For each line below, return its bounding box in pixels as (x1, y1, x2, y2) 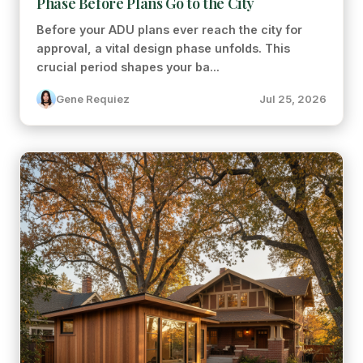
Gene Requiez (56, 92, 130, 105)
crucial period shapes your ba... (36, 60, 220, 74)
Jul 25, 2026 (259, 92, 327, 105)
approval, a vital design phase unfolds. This (36, 41, 290, 55)
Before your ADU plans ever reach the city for (36, 23, 302, 36)
